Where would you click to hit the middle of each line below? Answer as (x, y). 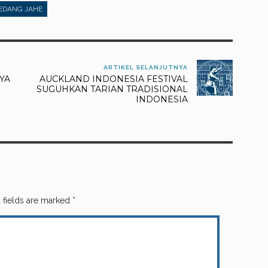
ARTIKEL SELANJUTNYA (145, 67)
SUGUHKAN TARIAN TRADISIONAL (112, 89)
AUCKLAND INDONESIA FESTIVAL (113, 79)
